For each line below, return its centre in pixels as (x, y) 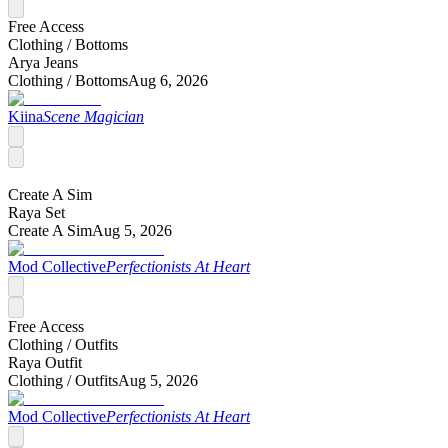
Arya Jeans (43, 62)
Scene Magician (93, 116)
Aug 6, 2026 (168, 80)
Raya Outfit (45, 362)
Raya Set (36, 212)
